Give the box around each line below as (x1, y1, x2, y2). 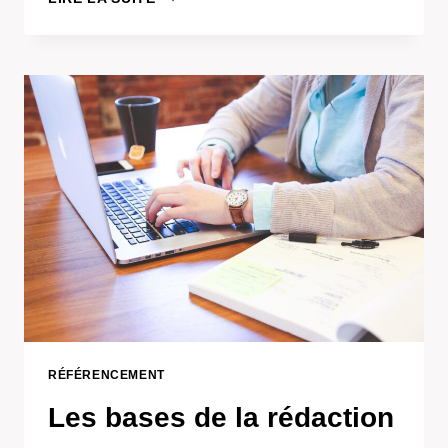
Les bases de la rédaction (48, 402, 394, 434)
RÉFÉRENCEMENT (48, 368, 165, 383)
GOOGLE (154, 7, 221, 23)
